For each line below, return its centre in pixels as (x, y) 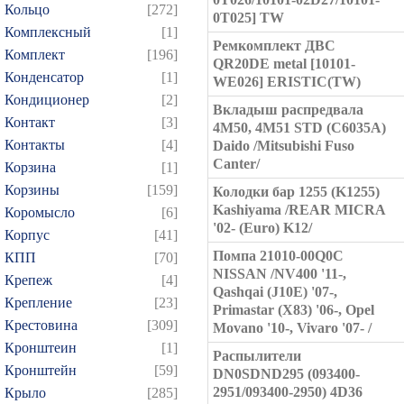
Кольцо (27, 9)
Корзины (32, 190)
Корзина (30, 167)
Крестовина (41, 325)
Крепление (38, 303)
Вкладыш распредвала (288, 110)
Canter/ (236, 164)
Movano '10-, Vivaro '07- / (292, 328)
